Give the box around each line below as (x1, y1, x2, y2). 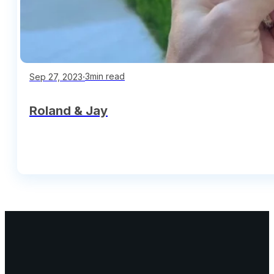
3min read (85, 71, 125, 82)
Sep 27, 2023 (29, 71, 83, 82)
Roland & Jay (29, 103, 108, 118)
